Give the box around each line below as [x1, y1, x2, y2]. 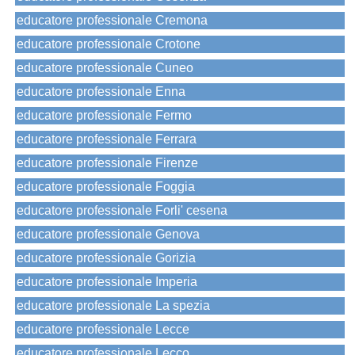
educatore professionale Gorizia [17, 251, 196, 265]
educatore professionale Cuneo [17, 61, 193, 75]
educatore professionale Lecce [17, 323, 189, 337]
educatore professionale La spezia [17, 299, 210, 313]
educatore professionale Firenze [17, 156, 198, 170]
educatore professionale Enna [17, 85, 185, 99]
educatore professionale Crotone [17, 37, 200, 52]
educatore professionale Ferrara [17, 132, 197, 147]
